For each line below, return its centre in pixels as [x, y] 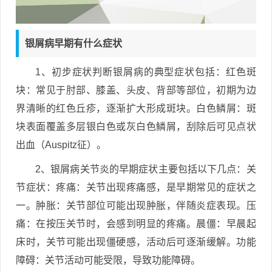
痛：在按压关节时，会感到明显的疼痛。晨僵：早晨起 [136, 223]
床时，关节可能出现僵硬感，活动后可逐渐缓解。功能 [136, 242]
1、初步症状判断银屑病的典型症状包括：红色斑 [146, 72]
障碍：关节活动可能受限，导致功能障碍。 [108, 260]
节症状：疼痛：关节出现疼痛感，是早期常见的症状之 [136, 187]
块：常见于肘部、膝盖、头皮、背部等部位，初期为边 [136, 90]
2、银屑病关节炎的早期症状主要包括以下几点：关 [146, 169]
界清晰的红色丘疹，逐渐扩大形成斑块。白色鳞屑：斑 [136, 108]
